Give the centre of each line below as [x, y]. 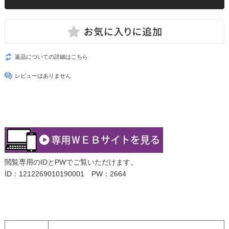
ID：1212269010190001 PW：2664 [65, 174]
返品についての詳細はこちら [51, 56]
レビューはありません [43, 75]
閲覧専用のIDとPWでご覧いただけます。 [71, 162]
